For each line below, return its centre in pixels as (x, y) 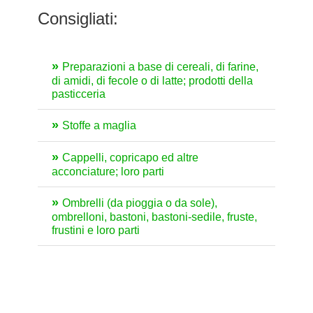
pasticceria (79, 94)
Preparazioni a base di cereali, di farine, (160, 67)
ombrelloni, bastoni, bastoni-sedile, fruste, (154, 217)
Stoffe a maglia (99, 126)
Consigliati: (78, 19)
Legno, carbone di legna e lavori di (148, 294)
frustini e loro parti (96, 231)
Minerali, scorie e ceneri (121, 262)
